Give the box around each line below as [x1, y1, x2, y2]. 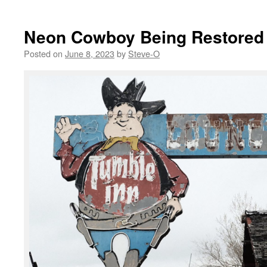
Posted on [24, 47, 63, 60]
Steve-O [128, 47, 160, 60]
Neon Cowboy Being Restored [24, 24, 264, 49]
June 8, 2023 [65, 47, 114, 60]
